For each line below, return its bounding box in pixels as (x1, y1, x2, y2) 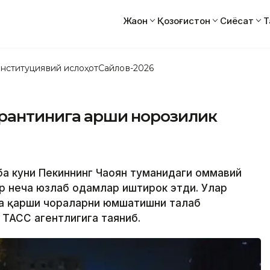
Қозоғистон (157, 14, 210, 27)
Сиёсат (220, 14, 254, 27)
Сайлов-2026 (98, 62, 154, 74)
